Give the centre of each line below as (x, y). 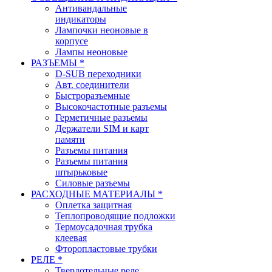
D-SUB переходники (98, 74)
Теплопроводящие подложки (115, 216)
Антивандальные (91, 8)
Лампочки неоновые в (102, 30)
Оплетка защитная (93, 205)
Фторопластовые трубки (106, 249)
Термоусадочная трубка (104, 227)
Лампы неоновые (91, 52)
